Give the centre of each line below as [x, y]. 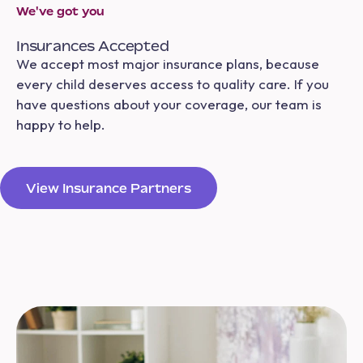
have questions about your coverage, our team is [169, 104]
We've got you [60, 11]
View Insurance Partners [109, 188]
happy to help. [61, 124]
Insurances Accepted [93, 45]
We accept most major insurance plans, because [168, 63]
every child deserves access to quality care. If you [173, 83]
